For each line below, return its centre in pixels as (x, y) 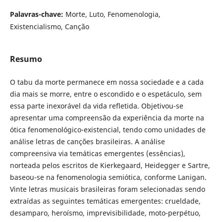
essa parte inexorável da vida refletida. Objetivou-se (96, 106)
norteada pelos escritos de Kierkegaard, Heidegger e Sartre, (110, 166)
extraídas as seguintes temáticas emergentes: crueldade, (105, 201)
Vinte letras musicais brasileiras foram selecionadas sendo (107, 189)
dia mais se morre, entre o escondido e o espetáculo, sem (106, 94)
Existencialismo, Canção (49, 27)
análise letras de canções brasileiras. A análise (87, 142)
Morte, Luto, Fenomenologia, (113, 14)
